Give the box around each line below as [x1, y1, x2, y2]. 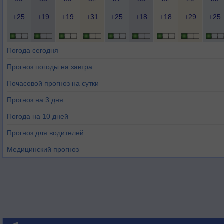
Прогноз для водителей [7, 129, 84, 137]
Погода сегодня [7, 46, 58, 54]
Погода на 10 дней [7, 112, 68, 120]
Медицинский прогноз [7, 145, 79, 153]
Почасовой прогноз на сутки [7, 79, 99, 87]
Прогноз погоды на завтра [7, 63, 92, 71]
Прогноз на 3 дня [7, 96, 63, 104]
